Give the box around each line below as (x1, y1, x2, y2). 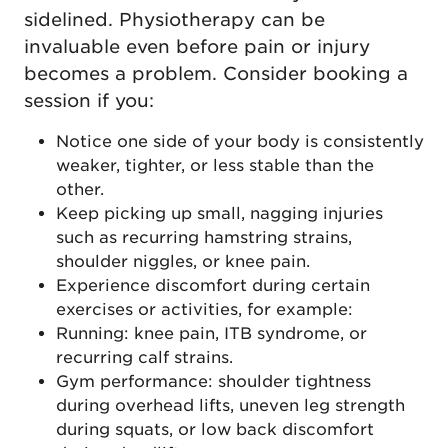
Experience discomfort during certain (56, 275, 370, 295)
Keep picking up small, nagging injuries (56, 203, 383, 223)
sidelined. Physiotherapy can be (24, 8, 325, 30)
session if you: (24, 89, 160, 111)
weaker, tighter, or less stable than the (56, 155, 374, 175)
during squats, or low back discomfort (56, 419, 374, 439)
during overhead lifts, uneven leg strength (56, 395, 405, 415)
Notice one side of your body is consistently (56, 131, 424, 151)
